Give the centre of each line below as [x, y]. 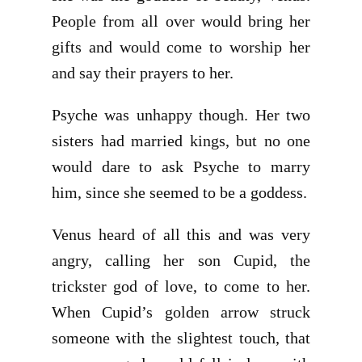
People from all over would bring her [181, 21]
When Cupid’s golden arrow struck [181, 312]
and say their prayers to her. [143, 73]
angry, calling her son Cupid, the [181, 260]
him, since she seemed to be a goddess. [179, 192]
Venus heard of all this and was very [181, 234]
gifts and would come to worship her [181, 47]
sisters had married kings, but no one [181, 141]
